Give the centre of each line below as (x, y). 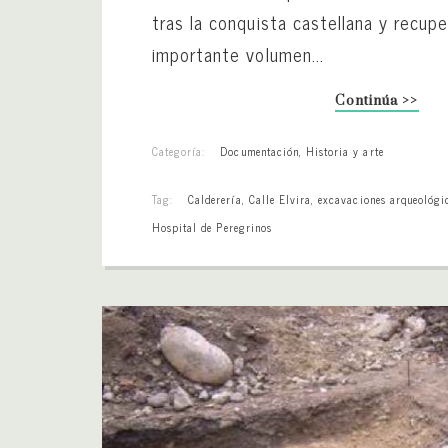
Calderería (215, 198)
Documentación (259, 150)
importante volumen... (238, 53)
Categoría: (179, 150)
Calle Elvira (280, 198)
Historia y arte (345, 150)
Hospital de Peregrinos (212, 226)
